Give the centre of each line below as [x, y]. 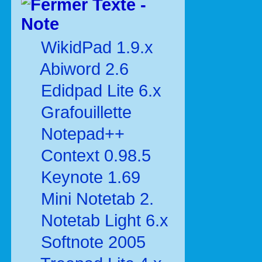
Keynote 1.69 [91, 177]
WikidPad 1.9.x [97, 47]
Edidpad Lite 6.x [101, 91]
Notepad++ [83, 134]
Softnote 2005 [93, 242]
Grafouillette [86, 112]
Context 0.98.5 [96, 156]
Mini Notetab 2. [97, 199]
